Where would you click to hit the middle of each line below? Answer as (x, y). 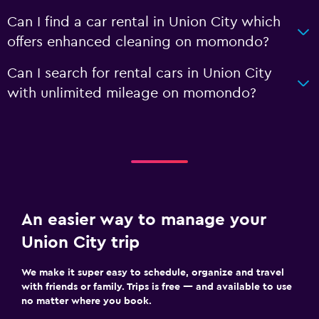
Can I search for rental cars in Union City (140, 73)
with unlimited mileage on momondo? (132, 93)
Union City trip (80, 242)
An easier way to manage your (144, 220)
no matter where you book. (87, 301)
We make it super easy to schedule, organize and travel (153, 272)
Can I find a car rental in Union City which (144, 22)
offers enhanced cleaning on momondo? (138, 42)
